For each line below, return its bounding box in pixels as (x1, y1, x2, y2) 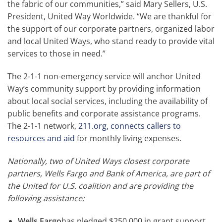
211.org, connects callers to (78, 120, 181, 132)
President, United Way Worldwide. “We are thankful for (7, 11, 212, 22)
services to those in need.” (7, 48, 106, 59)
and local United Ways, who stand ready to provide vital (7, 36, 215, 47)
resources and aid (7, 133, 75, 144)
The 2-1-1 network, (7, 120, 78, 132)
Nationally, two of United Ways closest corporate (7, 155, 189, 166)
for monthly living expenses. (75, 133, 181, 144)
